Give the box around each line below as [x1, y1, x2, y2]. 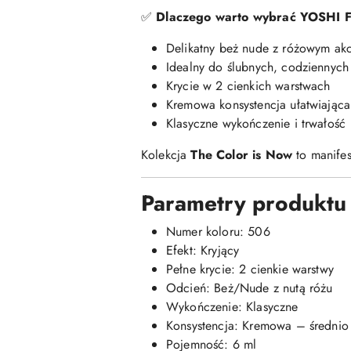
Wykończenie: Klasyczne [166, 298, 299, 316]
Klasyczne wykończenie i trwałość [166, 114, 346, 132]
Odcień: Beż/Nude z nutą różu [166, 279, 333, 297]
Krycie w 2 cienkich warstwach [166, 77, 331, 95]
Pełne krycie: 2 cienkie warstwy [166, 260, 334, 278]
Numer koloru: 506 [166, 223, 270, 241]
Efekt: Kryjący [166, 241, 240, 259]
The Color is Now [190, 146, 293, 164]
